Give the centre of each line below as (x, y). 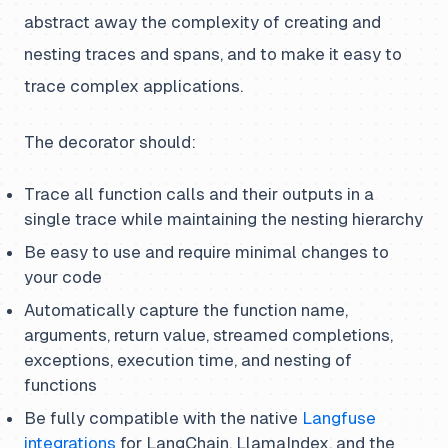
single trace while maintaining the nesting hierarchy (223, 219)
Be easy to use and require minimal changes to (206, 252)
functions (60, 385)
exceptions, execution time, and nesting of (188, 360)
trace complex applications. (133, 86)
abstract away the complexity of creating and (202, 22)
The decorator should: (110, 142)
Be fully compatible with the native (163, 418)
